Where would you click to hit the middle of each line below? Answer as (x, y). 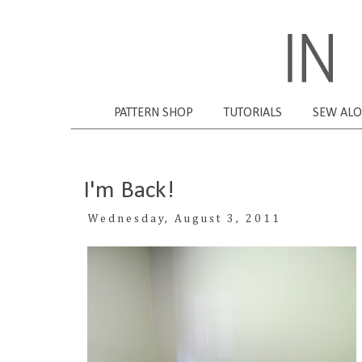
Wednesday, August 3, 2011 (184, 219)
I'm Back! (129, 191)
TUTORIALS (253, 113)
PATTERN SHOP (154, 113)
